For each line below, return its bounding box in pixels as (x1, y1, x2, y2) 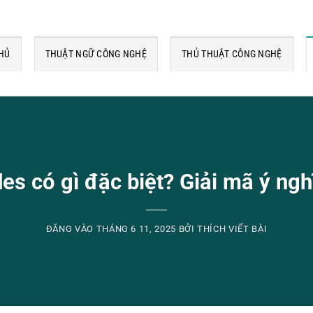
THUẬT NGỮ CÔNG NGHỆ (45, 48, 147, 60)
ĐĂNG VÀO (45, 224, 96, 235)
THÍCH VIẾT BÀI (197, 224, 268, 235)
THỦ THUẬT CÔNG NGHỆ (182, 48, 282, 60)
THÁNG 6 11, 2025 (96, 224, 176, 235)
